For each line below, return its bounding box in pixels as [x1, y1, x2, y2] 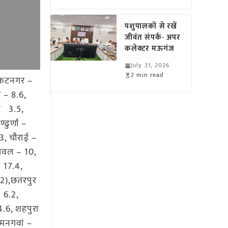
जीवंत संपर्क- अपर [125, 31, 181, 44]
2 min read [131, 70, 164, 80]
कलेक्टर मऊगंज [125, 42, 175, 55]
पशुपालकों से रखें [125, 20, 178, 33]
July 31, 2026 [131, 60, 170, 70]
